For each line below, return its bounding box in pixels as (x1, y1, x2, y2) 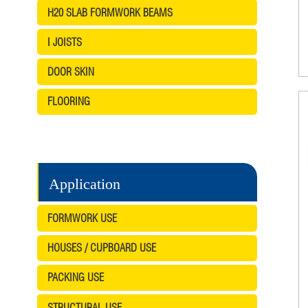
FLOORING (47, 94, 90, 109)
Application (48, 175, 120, 193)
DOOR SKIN (47, 65, 94, 79)
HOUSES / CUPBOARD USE (47, 241, 156, 255)
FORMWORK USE (47, 211, 117, 225)
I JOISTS (47, 34, 82, 49)
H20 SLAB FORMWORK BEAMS (47, 5, 173, 19)
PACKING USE (47, 270, 104, 285)
